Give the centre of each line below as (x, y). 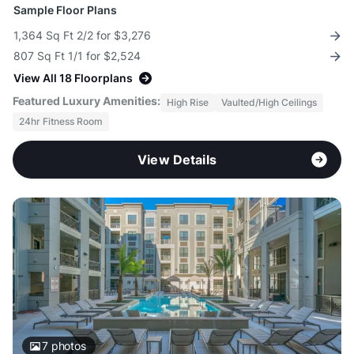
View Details (177, 160)
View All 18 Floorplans (73, 78)
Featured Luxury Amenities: (87, 101)
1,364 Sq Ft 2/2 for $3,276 (82, 36)
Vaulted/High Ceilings (269, 103)
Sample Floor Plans (65, 10)
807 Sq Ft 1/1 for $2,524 (77, 56)
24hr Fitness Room (61, 122)
